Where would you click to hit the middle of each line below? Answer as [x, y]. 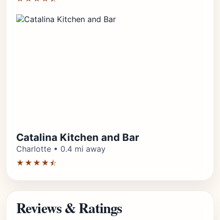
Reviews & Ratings [69, 208]
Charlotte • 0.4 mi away [61, 149]
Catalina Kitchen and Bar [78, 137]
